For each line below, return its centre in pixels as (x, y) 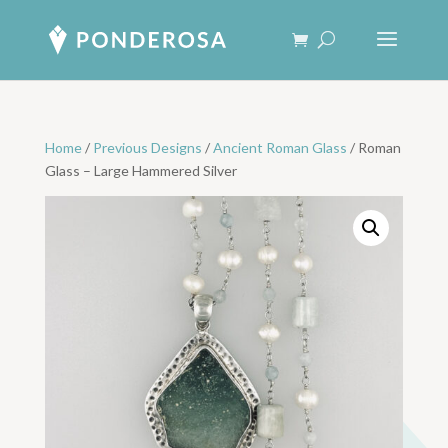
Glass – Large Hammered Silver (140, 170)
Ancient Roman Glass (279, 147)
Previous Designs (147, 147)
